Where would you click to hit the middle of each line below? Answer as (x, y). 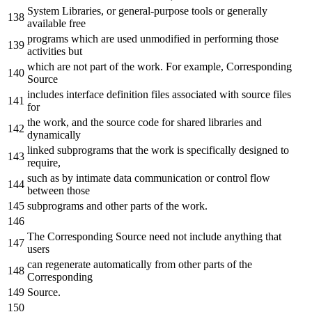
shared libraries (210, 122)
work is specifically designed (214, 150)
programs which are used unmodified (110, 38)
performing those (240, 38)
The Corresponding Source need (100, 236)
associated (194, 94)
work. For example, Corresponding (213, 66)
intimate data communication (139, 178)
